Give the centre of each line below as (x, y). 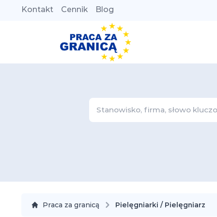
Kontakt (37, 9)
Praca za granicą (71, 205)
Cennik (74, 9)
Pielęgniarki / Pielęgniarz (160, 205)
